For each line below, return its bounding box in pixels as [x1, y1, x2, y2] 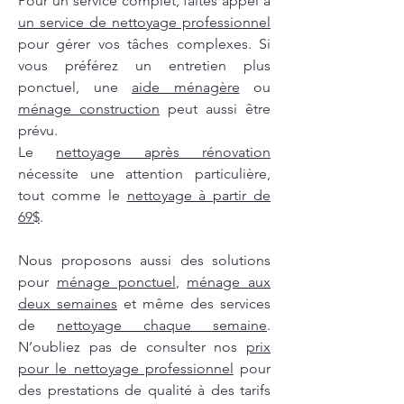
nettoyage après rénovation [56, 143, 271, 161]
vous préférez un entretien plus [18, 57, 271, 75]
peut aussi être [160, 100, 271, 118]
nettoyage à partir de [126, 187, 271, 205]
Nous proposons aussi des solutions [18, 252, 271, 270]
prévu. [18, 122, 58, 140]
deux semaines [18, 295, 117, 313]
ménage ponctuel [56, 273, 176, 291]
